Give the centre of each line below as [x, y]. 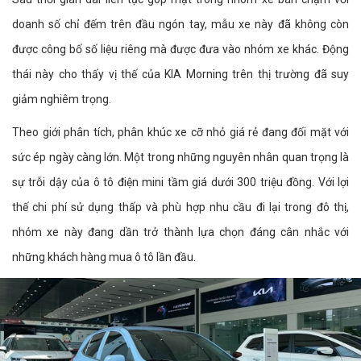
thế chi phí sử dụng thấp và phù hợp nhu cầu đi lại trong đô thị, [180, 207]
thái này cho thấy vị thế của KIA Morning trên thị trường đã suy [180, 75]
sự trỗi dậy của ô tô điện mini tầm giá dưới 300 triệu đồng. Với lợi [180, 183]
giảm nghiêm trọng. [62, 100]
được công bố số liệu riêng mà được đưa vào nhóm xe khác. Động [180, 50]
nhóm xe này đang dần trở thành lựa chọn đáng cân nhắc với [180, 232]
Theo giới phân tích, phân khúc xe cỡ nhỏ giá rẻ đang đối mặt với [180, 133]
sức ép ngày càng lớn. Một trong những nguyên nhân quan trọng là [180, 158]
